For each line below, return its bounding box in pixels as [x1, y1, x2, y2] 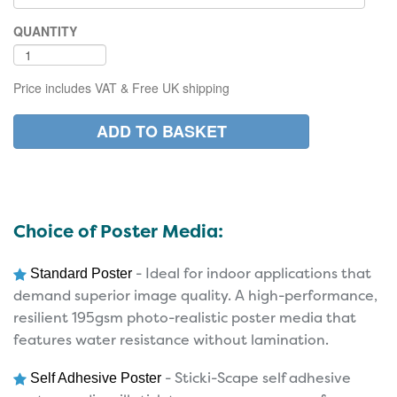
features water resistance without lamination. [13, 330, 329, 350]
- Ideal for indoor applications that [132, 263, 371, 284]
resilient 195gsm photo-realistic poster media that [13, 307, 356, 328]
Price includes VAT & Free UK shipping [13, 79, 230, 97]
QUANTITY [13, 22, 77, 41]
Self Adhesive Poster [30, 370, 161, 385]
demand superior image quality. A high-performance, [13, 285, 378, 306]
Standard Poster [30, 266, 132, 282]
